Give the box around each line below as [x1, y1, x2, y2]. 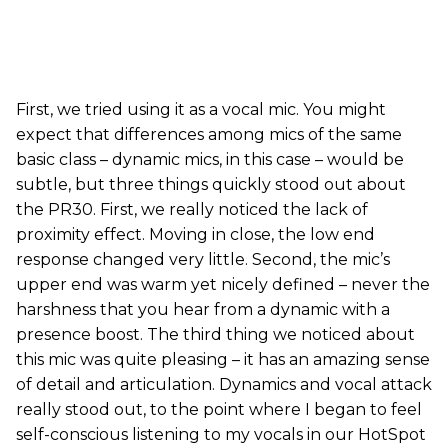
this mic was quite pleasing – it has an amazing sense [16, 350, 430, 370]
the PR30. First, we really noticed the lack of [16, 200, 368, 220]
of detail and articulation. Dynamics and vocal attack [16, 375, 432, 395]
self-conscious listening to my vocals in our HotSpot [16, 425, 426, 445]
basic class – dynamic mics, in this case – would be [16, 150, 404, 170]
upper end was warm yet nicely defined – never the [16, 275, 430, 295]
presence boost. [16, 325, 147, 345]
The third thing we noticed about [147, 325, 415, 345]
